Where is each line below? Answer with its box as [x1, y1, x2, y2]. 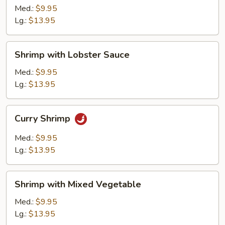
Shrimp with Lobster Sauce [15, 49, 130, 61]
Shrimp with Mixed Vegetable [15, 178, 141, 190]
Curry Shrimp [15, 113, 73, 125]
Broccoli [6, 2, 34, 13]
